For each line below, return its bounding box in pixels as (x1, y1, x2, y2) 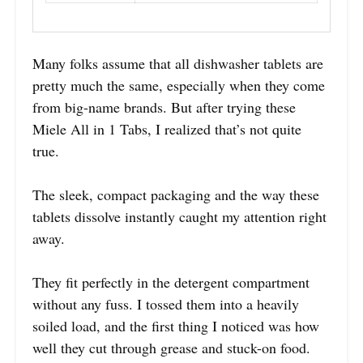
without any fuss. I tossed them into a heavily (32, 293, 299, 314)
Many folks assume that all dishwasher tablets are (32, 53, 323, 73)
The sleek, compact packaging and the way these (32, 184, 319, 204)
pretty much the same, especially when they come (32, 75, 325, 95)
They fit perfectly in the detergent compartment (32, 271, 310, 292)
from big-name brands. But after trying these (32, 96, 296, 117)
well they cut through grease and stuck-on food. (32, 337, 310, 357)
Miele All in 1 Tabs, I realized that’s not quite (32, 118, 301, 139)
